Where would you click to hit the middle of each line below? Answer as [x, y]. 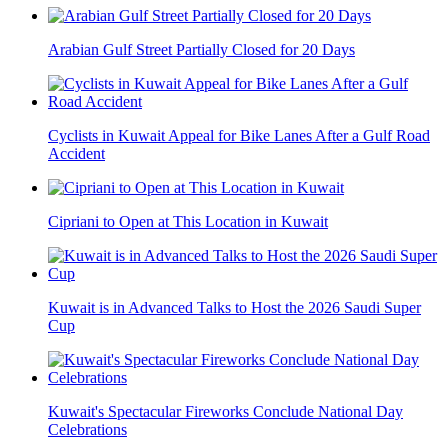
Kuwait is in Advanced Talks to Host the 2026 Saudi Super [234, 307]
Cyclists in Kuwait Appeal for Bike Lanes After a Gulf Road [239, 135]
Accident [76, 153]
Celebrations [87, 429]
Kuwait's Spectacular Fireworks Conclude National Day [225, 411]
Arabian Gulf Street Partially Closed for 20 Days [201, 49]
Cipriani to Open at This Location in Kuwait [188, 221]
